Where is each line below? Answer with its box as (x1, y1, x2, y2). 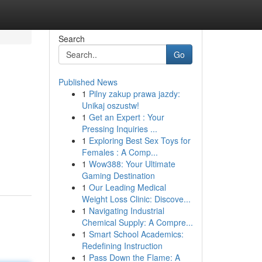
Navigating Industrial (88, 205, 164, 216)
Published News (58, 76, 118, 88)
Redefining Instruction (81, 240, 163, 251)
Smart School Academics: (88, 228, 184, 240)
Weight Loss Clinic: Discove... (81, 193, 191, 205)
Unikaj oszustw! (81, 99, 139, 111)
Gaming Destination (81, 170, 155, 181)
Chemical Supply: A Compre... (81, 216, 193, 228)
